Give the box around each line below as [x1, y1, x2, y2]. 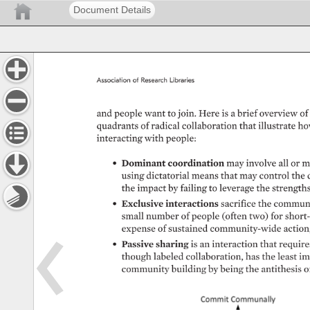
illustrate [257, 120, 295, 131]
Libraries [169, 76, 196, 84]
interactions [165, 199, 215, 209]
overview [259, 108, 298, 118]
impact [137, 183, 167, 194]
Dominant [121, 158, 163, 168]
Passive [121, 239, 157, 249]
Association [96, 76, 132, 84]
